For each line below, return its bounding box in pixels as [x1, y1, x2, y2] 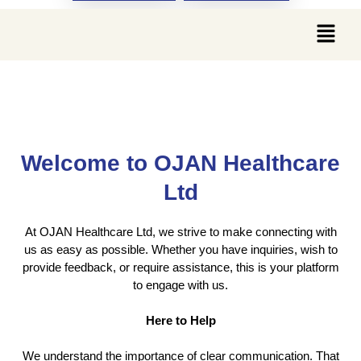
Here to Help [145, 313, 216, 327]
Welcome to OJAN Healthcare [21, 150, 340, 176]
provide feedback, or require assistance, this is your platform [22, 259, 339, 274]
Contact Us [19, 81, 147, 109]
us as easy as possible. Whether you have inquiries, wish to [23, 242, 338, 256]
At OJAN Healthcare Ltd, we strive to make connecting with [24, 224, 337, 239]
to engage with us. [133, 277, 228, 292]
